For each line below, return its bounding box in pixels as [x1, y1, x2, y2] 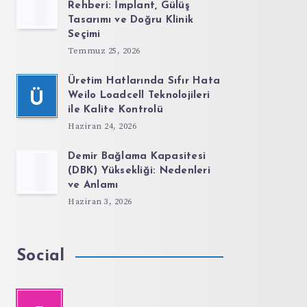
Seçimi [68, 29, 101, 40]
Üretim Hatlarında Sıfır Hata [68, 76, 220, 86]
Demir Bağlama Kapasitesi [68, 151, 206, 162]
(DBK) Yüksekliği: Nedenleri [68, 166, 210, 176]
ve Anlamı [68, 180, 119, 191]
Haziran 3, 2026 [68, 197, 132, 207]
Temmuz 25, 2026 [68, 46, 140, 56]
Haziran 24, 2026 [68, 121, 136, 132]
